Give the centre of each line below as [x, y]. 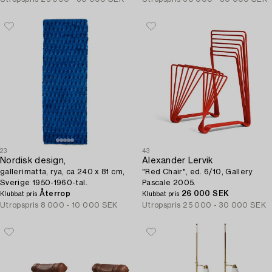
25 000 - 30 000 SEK [225, 205]
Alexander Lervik [178, 161]
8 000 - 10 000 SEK [79, 205]
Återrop [55, 194]
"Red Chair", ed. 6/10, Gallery [197, 172]
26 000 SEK [205, 194]
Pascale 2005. [169, 183]
